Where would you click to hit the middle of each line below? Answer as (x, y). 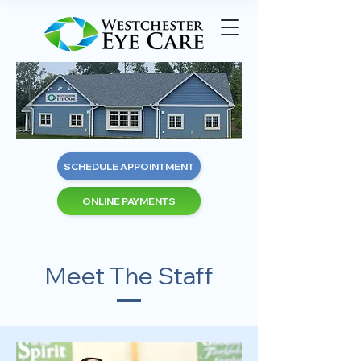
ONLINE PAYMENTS (129, 201)
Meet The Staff (129, 276)
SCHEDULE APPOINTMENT (129, 166)
